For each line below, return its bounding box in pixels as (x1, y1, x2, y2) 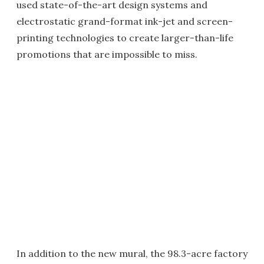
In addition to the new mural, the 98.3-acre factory (16, 247, 247, 259)
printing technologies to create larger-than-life (16, 32, 233, 44)
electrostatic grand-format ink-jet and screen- (16, 15, 233, 27)
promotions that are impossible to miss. (16, 48, 197, 60)
